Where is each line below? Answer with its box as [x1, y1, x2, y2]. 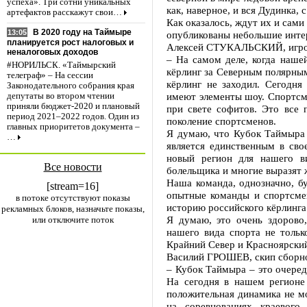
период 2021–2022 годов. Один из [7, 112, 139, 122]
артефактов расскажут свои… [7, 8, 122, 18]
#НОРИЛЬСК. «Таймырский [7, 60, 116, 71]
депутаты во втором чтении [7, 91, 114, 101]
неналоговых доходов [7, 47, 98, 58]
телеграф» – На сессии [7, 71, 93, 81]
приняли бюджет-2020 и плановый [7, 101, 140, 112]
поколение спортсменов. [167, 115, 276, 127]
